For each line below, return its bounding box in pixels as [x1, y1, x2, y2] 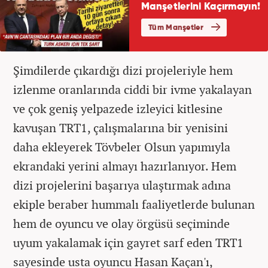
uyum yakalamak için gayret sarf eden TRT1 [13, 234, 243, 251]
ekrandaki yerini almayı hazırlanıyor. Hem [13, 157, 236, 174]
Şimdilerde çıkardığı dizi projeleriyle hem [13, 62, 233, 78]
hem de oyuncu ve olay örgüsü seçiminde [13, 215, 230, 232]
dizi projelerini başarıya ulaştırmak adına [13, 176, 231, 193]
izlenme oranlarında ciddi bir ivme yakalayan [13, 81, 252, 98]
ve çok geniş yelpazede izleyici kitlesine [13, 100, 223, 117]
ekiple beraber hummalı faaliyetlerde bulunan [13, 196, 255, 212]
